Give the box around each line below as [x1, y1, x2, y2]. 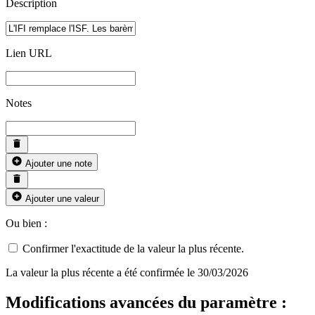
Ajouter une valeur [22, 193, 99, 205]
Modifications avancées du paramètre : [6, 292, 287, 311]
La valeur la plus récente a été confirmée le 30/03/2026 [6, 266, 248, 279]
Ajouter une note [22, 158, 92, 169]
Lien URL [6, 47, 52, 60]
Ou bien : [6, 217, 47, 230]
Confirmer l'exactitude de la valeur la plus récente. [20, 243, 244, 255]
